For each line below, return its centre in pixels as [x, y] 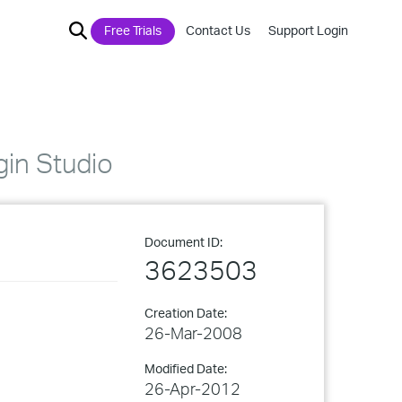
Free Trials [133, 30]
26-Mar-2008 [193, 333]
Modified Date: [186, 368]
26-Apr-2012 [192, 389]
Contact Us [218, 30]
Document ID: [184, 242]
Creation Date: [186, 313]
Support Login [308, 30]
